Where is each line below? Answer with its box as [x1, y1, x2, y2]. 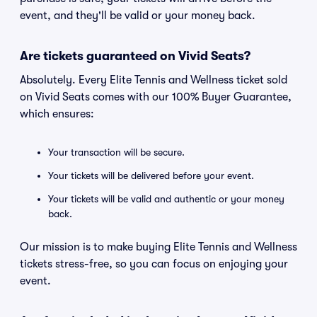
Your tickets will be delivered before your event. [48, 170, 254, 181]
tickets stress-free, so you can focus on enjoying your [20, 258, 288, 270]
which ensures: [20, 108, 94, 120]
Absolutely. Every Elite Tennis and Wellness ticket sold [20, 74, 287, 86]
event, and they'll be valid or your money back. [20, 9, 255, 22]
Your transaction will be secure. [48, 146, 185, 158]
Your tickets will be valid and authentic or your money [48, 193, 284, 204]
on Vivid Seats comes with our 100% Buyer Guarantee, [20, 91, 292, 103]
